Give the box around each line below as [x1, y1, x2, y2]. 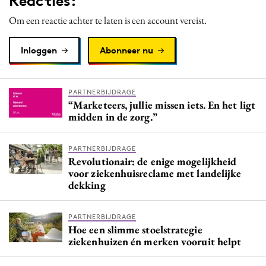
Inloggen [21, 44, 57, 56]
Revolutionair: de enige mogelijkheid [68, 154, 237, 168]
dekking [68, 178, 106, 192]
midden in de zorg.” [68, 109, 157, 123]
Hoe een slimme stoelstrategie [68, 222, 202, 236]
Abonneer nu [100, 44, 153, 56]
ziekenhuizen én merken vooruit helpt [68, 234, 242, 248]
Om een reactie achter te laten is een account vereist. [9, 13, 207, 27]
